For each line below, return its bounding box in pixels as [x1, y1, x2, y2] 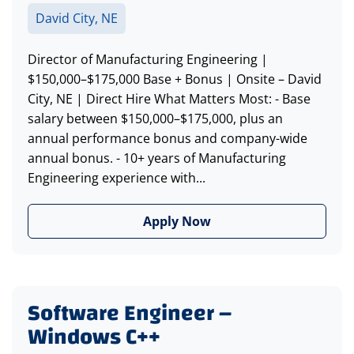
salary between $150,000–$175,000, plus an [28, 110, 283, 128]
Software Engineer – [28, 293, 232, 334]
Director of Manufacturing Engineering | [28, 51, 268, 69]
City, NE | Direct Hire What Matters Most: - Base [28, 90, 311, 108]
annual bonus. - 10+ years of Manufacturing [28, 149, 286, 168]
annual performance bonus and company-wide [28, 130, 307, 148]
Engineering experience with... [28, 169, 205, 187]
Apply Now [143, 213, 211, 231]
